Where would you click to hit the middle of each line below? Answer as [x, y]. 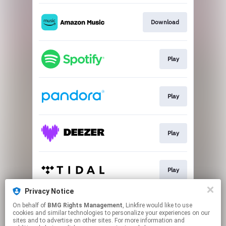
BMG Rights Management [85, 205]
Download [165, 22]
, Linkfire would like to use [134, 205]
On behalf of [30, 205]
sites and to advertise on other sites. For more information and [99, 220]
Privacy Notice [49, 191]
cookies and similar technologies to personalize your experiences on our [111, 213]
